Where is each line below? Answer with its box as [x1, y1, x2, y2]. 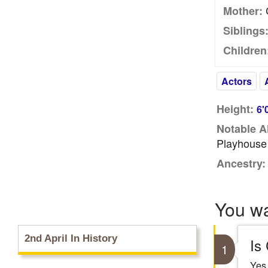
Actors [221, 74, 252, 88]
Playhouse [216, 135, 267, 151]
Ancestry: [216, 156, 266, 171]
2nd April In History [25, 233, 117, 244]
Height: [216, 101, 254, 117]
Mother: [223, 3, 263, 19]
